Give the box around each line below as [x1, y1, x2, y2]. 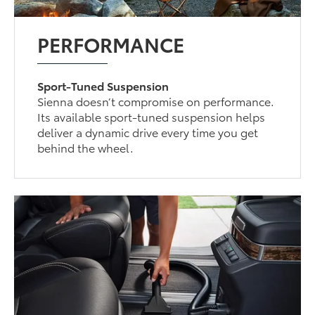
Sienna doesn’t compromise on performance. [37, 93, 275, 110]
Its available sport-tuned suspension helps [37, 108, 266, 125]
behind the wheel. [37, 139, 134, 156]
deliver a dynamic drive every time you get [37, 124, 259, 141]
